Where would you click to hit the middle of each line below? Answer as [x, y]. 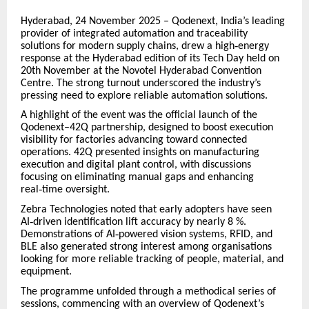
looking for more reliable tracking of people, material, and [152, 260]
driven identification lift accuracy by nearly [129, 222]
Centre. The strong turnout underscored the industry [138, 83]
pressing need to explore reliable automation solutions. [144, 96]
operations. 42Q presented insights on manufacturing [140, 153]
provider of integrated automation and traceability [134, 33]
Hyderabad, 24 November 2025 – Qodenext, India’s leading [153, 21]
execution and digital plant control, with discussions [136, 165]
